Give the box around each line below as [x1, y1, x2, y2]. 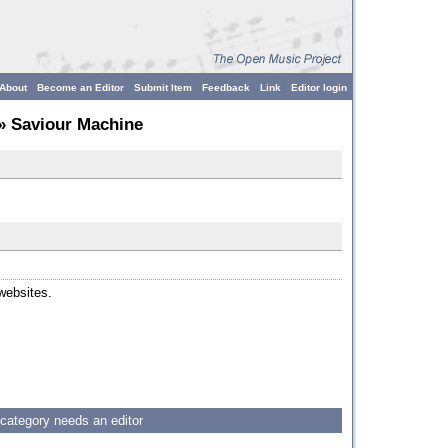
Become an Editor [37, 82, 124, 93]
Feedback [202, 82, 250, 93]
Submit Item [134, 82, 192, 93]
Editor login [291, 82, 347, 93]
